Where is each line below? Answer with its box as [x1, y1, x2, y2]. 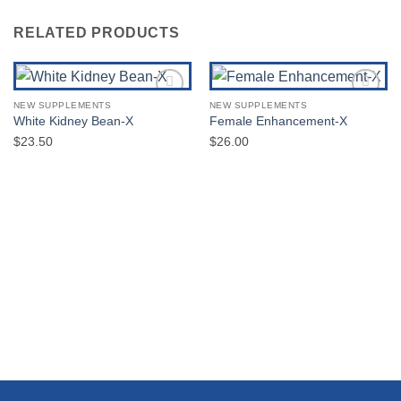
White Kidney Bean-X [13, 115, 133, 129]
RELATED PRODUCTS [13, 25, 180, 41]
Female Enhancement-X [209, 115, 347, 129]
